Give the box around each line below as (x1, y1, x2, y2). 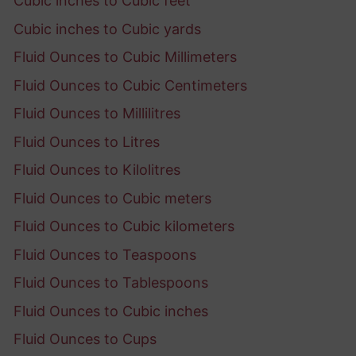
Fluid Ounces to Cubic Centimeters (14, 76, 247, 94)
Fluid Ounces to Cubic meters (14, 189, 211, 207)
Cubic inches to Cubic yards (14, 20, 201, 37)
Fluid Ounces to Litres (14, 133, 160, 150)
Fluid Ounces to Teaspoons (14, 246, 196, 263)
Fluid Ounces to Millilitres (14, 105, 180, 122)
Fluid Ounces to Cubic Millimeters (14, 48, 237, 66)
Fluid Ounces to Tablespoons (14, 274, 208, 292)
